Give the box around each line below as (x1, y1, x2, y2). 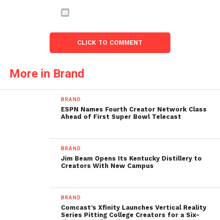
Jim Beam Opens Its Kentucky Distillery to (61, 155, 202, 163)
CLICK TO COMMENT (77, 39, 143, 47)
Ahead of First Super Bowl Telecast (61, 113, 182, 121)
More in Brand (9, 67, 84, 81)
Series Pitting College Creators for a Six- (61, 211, 200, 219)
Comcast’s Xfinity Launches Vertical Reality (61, 204, 207, 212)
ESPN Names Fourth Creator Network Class (61, 106, 207, 113)
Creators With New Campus (61, 162, 154, 170)
